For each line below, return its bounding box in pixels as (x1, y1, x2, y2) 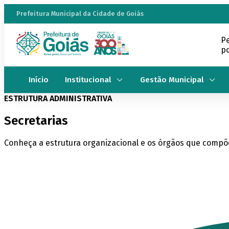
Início (29, 75, 49, 85)
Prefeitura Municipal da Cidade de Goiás (16, 10, 144, 18)
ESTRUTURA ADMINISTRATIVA (4, 93, 112, 103)
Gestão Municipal (140, 75, 204, 85)
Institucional (65, 75, 111, 85)
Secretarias (4, 113, 68, 128)
